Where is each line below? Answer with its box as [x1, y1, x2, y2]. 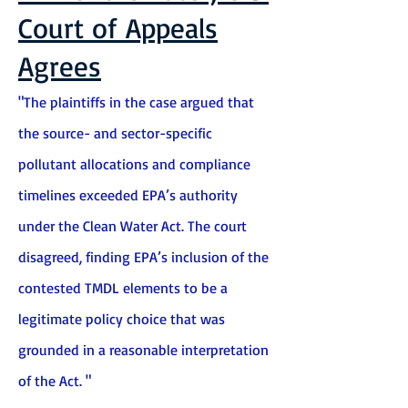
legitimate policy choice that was [18, 310, 225, 328]
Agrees [18, 48, 101, 84]
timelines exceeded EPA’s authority [18, 186, 238, 204]
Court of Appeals [18, 10, 218, 46]
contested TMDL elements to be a [18, 279, 228, 297]
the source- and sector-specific [18, 124, 212, 142]
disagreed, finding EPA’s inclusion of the [18, 248, 269, 266]
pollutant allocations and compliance [18, 155, 250, 173]
